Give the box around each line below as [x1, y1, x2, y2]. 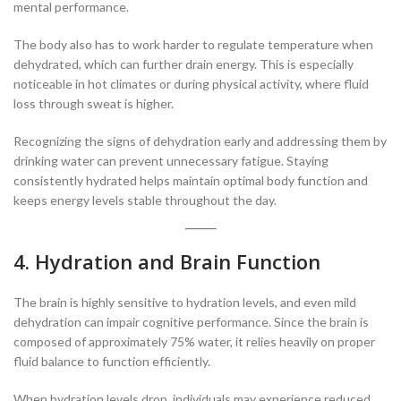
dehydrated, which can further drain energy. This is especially [13, 56, 354, 73]
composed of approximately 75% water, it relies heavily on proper [13, 334, 375, 350]
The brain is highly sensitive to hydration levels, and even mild [13, 294, 356, 311]
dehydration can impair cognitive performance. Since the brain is [13, 314, 369, 330]
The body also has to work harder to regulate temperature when [13, 37, 373, 53]
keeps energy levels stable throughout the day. [13, 192, 277, 209]
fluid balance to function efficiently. [13, 354, 210, 370]
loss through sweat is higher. [13, 96, 174, 112]
